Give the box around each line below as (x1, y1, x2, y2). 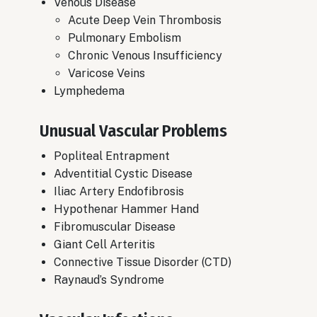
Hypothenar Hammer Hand (54, 202, 199, 217)
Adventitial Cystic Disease (54, 167, 192, 181)
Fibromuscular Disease (54, 220, 175, 234)
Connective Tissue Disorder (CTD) (54, 255, 231, 270)
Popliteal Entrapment (54, 149, 170, 163)
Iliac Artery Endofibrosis (54, 185, 184, 199)
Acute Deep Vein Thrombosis (68, 13, 221, 28)
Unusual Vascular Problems (40, 121, 231, 142)
